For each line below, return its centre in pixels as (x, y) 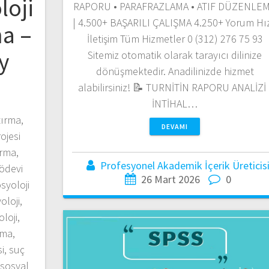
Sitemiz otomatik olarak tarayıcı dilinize (175, 55)
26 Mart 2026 (170, 179)
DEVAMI (175, 126)
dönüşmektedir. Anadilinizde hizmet (175, 71)
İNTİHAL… (175, 103)
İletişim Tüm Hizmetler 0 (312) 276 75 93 (175, 38)
